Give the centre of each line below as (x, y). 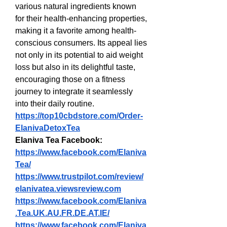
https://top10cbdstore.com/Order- (79, 116)
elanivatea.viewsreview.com (68, 189)
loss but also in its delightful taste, (75, 67)
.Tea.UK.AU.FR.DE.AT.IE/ (62, 213)
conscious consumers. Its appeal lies (81, 43)
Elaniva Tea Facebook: (59, 140)
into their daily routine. (55, 104)
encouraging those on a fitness (70, 79)
